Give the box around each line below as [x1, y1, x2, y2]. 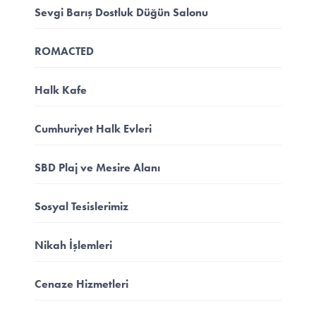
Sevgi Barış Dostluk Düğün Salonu [34, 5, 208, 19]
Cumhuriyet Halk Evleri [34, 121, 152, 135]
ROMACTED [34, 44, 94, 58]
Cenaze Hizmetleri [34, 276, 128, 291]
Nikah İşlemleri [34, 238, 112, 252]
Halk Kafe [34, 83, 87, 97]
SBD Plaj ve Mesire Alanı [34, 160, 160, 174]
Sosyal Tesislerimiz [34, 199, 128, 213]
